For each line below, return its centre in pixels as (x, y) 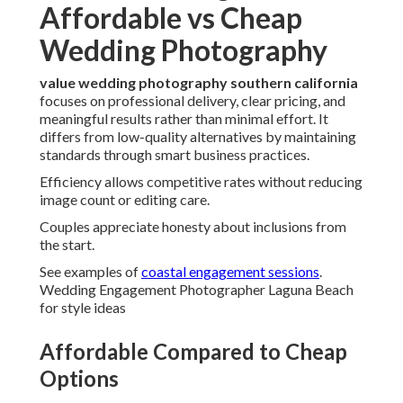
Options (79, 379)
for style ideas (83, 308)
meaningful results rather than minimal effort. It (184, 119)
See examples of (90, 272)
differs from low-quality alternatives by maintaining (198, 137)
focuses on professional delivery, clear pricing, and (193, 101)
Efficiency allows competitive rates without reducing (201, 182)
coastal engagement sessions (230, 272)
